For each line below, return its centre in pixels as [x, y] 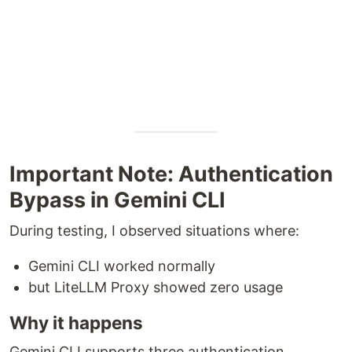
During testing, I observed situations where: [154, 230]
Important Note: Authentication [171, 174]
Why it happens [76, 322]
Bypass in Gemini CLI [117, 200]
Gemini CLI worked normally [122, 266]
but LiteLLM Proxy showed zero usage [156, 287]
